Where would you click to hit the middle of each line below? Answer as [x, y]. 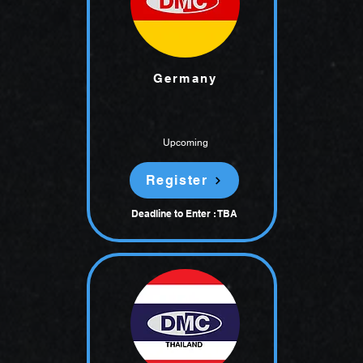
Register [177, 180]
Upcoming [186, 143]
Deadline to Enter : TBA [184, 214]
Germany [185, 78]
